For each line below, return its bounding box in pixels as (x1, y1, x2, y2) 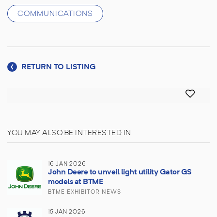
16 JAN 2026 (48, 161, 86, 168)
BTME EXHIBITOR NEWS (48, 189, 121, 196)
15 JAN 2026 (48, 209, 86, 216)
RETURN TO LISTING (19, 63, 96, 72)
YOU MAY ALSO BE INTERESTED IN (7, 129, 131, 138)
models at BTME (48, 178, 103, 186)
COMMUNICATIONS (17, 10, 93, 18)
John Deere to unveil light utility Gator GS (48, 169, 191, 177)
